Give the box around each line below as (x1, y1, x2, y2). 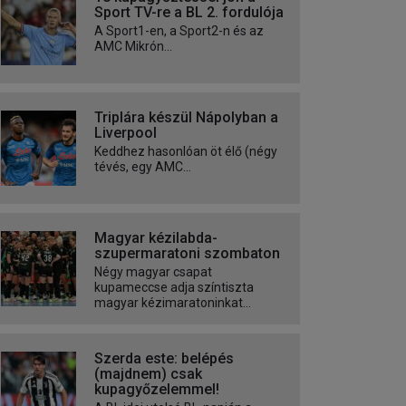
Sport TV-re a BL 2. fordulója (94, 4, 284, 22)
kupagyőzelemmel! (94, 381, 219, 399)
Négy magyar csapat (94, 265, 212, 280)
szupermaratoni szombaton (94, 245, 280, 263)
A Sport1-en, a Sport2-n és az (94, 24, 264, 39)
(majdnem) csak (94, 365, 202, 383)
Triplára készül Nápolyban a (94, 109, 278, 127)
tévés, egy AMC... (94, 159, 191, 175)
